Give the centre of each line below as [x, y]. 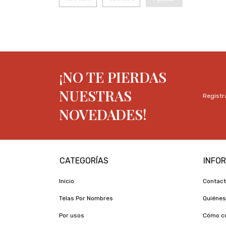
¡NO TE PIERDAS [113, 77]
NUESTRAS [95, 96]
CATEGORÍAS [84, 161]
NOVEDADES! [103, 114]
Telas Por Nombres [86, 198]
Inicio [67, 181]
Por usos [72, 215]
